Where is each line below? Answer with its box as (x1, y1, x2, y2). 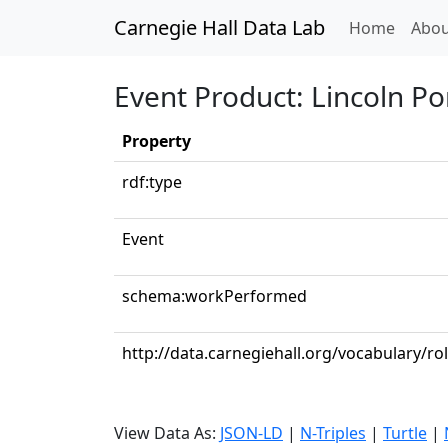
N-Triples (300, 422, 366, 444)
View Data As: (114, 422, 220, 444)
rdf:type (122, 171, 182, 193)
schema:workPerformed (122, 285, 307, 307)
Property (122, 130, 191, 152)
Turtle (383, 422, 427, 444)
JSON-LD (220, 422, 283, 444)
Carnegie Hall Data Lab (114, 14, 325, 41)
